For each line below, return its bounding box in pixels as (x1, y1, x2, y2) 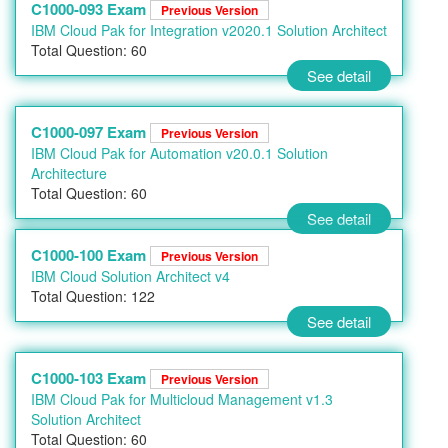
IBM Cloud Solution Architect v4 (31, 266, 230, 286)
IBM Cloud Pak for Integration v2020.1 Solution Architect (31, 20, 387, 40)
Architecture (31, 163, 107, 183)
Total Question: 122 (31, 286, 155, 306)
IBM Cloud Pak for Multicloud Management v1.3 (31, 389, 333, 409)
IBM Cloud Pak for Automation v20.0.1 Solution (31, 143, 328, 163)
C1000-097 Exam (31, 121, 150, 143)
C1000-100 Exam (31, 244, 150, 266)
